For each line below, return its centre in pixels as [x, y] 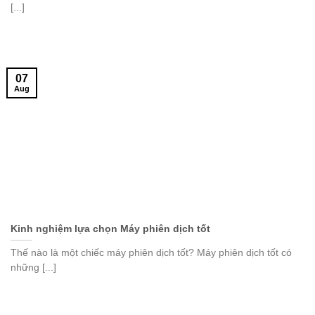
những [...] [33, 268]
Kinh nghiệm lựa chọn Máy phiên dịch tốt [110, 229]
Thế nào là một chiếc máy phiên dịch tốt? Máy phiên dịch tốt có [151, 253]
